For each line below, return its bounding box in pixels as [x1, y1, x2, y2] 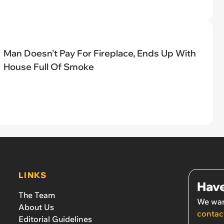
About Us [18, 201, 54, 212]
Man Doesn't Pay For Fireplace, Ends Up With [3, 47, 196, 59]
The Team [18, 189, 55, 200]
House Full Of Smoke [3, 60, 94, 72]
